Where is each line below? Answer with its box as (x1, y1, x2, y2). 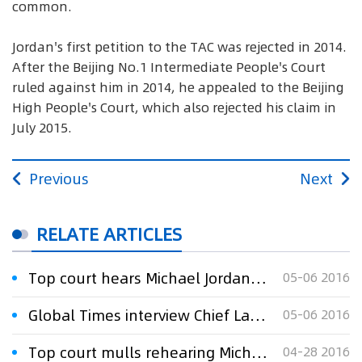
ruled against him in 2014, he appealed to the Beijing (12, 78, 344, 96)
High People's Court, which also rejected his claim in (12, 99, 336, 116)
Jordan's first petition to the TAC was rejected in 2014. (12, 38, 347, 56)
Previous (29, 168, 89, 189)
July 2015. (12, 119, 72, 137)
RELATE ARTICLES (36, 221, 182, 246)
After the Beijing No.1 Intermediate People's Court (12, 58, 326, 76)
